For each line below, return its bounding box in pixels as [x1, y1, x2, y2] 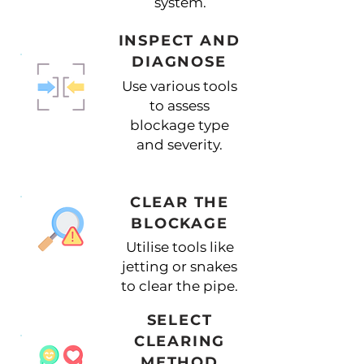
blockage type [129, 117, 229, 133]
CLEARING [133, 332, 226, 350]
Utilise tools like [125, 239, 234, 255]
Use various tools [121, 78, 237, 94]
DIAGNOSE [132, 53, 227, 71]
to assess [149, 97, 210, 114]
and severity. [136, 136, 223, 153]
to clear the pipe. [121, 278, 238, 294]
